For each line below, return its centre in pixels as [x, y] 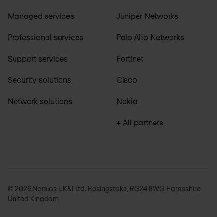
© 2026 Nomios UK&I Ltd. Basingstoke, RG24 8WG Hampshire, [105, 188]
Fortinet [130, 58]
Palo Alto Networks [150, 37]
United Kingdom [33, 198]
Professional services [46, 37]
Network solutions [40, 101]
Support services [38, 58]
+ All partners [140, 122]
